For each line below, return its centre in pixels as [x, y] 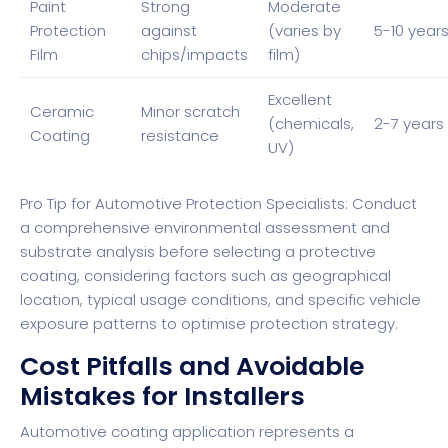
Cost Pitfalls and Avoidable [192, 367]
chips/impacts [194, 54]
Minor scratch [190, 111]
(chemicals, [311, 123]
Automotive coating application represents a [187, 432]
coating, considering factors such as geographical [205, 276]
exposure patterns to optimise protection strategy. [209, 324]
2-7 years [409, 123]
